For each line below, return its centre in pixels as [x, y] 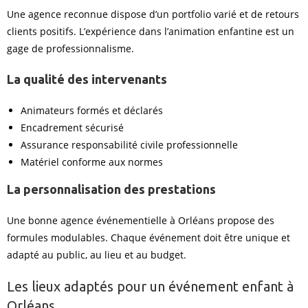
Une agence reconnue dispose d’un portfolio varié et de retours [153, 14]
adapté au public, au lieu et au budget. [97, 255]
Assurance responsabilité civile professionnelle [129, 145]
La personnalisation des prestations [111, 189]
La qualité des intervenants [87, 79]
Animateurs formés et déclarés [92, 110]
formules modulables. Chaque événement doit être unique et [148, 238]
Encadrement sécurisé [72, 128]
